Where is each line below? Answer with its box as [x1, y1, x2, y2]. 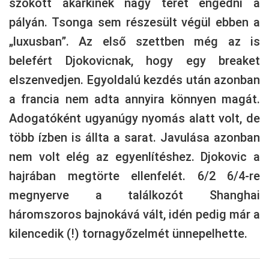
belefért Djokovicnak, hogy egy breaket [9, 53, 260, 68]
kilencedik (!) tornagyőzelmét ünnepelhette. [9, 226, 247, 241]
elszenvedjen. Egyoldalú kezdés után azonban [9, 73, 260, 87]
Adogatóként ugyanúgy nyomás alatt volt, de [9, 111, 260, 125]
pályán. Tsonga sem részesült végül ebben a [9, 15, 260, 29]
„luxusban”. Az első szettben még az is [9, 34, 260, 49]
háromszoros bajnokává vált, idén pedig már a [9, 207, 260, 222]
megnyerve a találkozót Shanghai [9, 188, 260, 202]
